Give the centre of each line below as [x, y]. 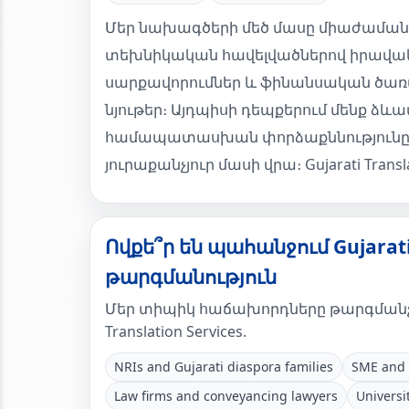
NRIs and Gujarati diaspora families [224, 367]
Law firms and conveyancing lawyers [226, 396]
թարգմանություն [191, 277]
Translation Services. [176, 331]
